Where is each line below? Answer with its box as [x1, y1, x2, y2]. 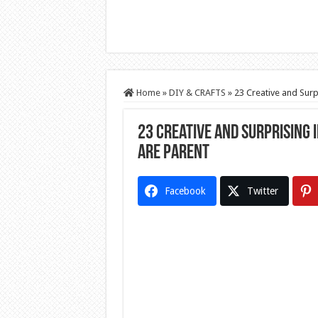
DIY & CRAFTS [168, 87, 226, 98]
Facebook [164, 185, 206, 197]
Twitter [246, 185, 278, 197]
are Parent [137, 143, 209, 163]
